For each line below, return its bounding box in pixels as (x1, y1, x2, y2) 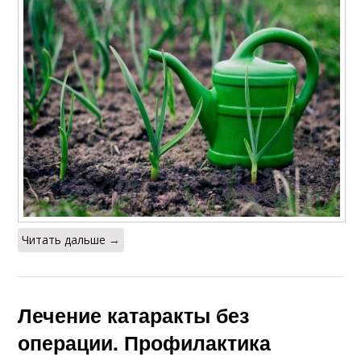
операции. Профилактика (18, 328, 272, 358)
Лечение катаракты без (18, 301, 250, 330)
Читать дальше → (22, 232, 121, 248)
